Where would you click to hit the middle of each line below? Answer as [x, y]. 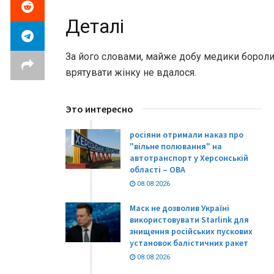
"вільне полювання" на [176, 146]
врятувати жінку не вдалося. [131, 73]
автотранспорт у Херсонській [189, 158]
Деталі [95, 26]
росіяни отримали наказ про [187, 135]
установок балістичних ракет [189, 243]
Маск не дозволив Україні [180, 208]
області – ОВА [157, 170]
